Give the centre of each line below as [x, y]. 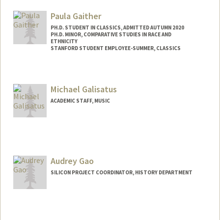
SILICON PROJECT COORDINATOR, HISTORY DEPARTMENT [121, 172]
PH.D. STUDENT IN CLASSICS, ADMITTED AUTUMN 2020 [117, 28]
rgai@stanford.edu [49, 14]
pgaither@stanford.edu [56, 83]
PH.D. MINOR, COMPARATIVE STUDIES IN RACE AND [111, 35]
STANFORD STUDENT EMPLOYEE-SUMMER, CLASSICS [115, 48]
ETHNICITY [64, 41]
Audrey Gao [72, 161]
